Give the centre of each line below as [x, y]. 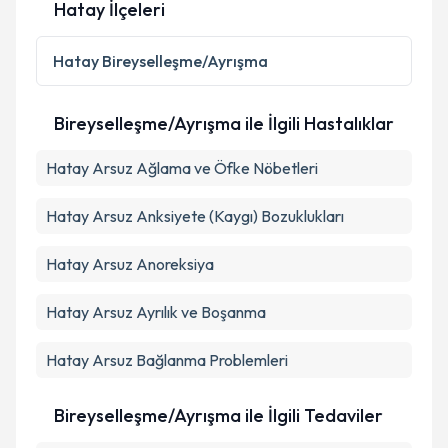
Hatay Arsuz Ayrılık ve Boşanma [156, 312]
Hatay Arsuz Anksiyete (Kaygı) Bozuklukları [195, 216]
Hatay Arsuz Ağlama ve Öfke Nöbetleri [182, 168]
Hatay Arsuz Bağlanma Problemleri [167, 360]
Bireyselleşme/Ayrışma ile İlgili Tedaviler [218, 415]
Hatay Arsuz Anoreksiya [130, 264]
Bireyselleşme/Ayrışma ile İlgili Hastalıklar [224, 123]
